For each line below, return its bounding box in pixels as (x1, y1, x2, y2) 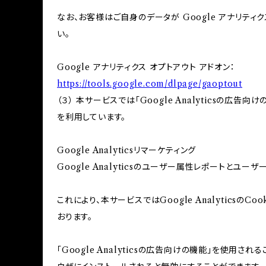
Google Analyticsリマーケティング (57, 145, 197, 156)
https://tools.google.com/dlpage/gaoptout (57, 78, 242, 89)
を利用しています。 (57, 112, 126, 122)
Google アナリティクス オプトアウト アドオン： (57, 62, 235, 72)
